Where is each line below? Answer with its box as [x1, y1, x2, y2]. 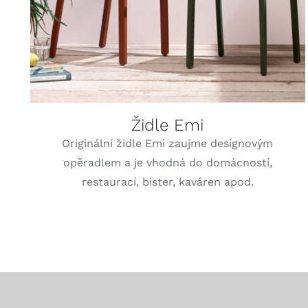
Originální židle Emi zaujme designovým [62, 136, 274, 150]
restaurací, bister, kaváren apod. [81, 175, 254, 188]
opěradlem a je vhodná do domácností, [63, 155, 272, 169]
